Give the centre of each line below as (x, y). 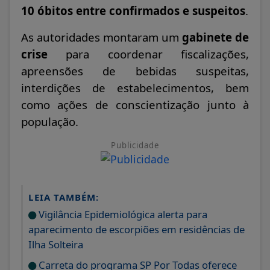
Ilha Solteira (56, 245)
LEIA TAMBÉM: (64, 197)
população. (50, 122)
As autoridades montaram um (102, 37)
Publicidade (135, 146)
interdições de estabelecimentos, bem (135, 88)
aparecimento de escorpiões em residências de (137, 230)
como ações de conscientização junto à (135, 105)
